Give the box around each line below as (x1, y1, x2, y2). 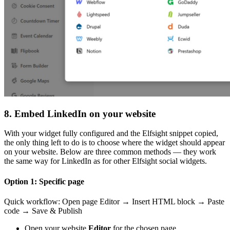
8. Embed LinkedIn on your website (4, 108, 156, 119)
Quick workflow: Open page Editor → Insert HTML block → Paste (4, 197, 224, 206)
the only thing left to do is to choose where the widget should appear (4, 138, 225, 147)
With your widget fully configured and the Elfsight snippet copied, (4, 129, 218, 138)
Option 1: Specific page (4, 177, 84, 186)
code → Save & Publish (4, 206, 82, 215)
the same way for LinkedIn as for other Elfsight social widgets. (4, 157, 207, 166)
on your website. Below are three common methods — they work (4, 147, 216, 157)
